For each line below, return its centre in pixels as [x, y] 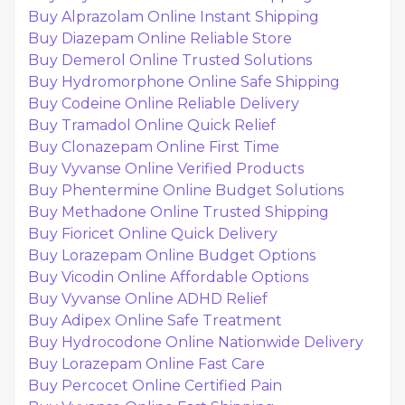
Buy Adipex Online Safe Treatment [155, 320]
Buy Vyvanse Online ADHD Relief [148, 299]
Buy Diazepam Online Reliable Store [160, 38]
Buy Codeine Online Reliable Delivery [164, 104]
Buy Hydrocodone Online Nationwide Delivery [196, 342]
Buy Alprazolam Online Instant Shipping [174, 17]
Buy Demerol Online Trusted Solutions [170, 60]
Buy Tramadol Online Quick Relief [152, 125]
